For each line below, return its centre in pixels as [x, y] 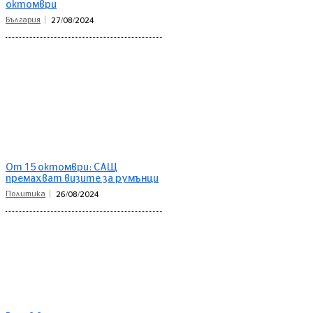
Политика [26, 194]
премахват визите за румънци [82, 179]
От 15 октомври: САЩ [61, 168]
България [23, 20]
